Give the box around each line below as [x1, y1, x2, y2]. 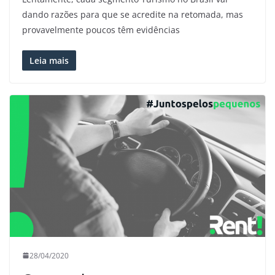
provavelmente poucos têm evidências [22, 23, 180, 36]
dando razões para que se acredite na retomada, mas [22, 8, 243, 20]
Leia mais [29, 54, 69, 66]
